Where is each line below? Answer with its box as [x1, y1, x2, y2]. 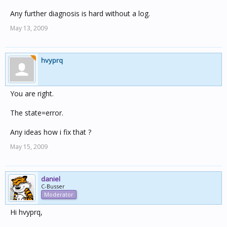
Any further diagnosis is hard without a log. [10, 9, 150, 18]
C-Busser [41, 182, 65, 190]
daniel [41, 174, 60, 183]
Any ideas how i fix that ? [10, 127, 91, 137]
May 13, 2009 [10, 24, 48, 32]
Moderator [44, 191, 73, 198]
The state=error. [10, 108, 63, 118]
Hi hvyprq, [10, 207, 43, 217]
